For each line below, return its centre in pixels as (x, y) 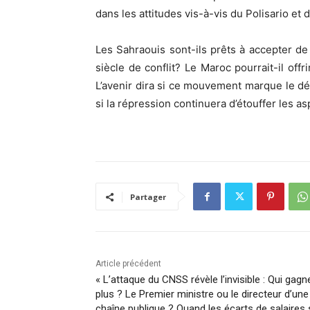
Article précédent (128, 264)
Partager (148, 197)
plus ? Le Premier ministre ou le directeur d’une (202, 294)
